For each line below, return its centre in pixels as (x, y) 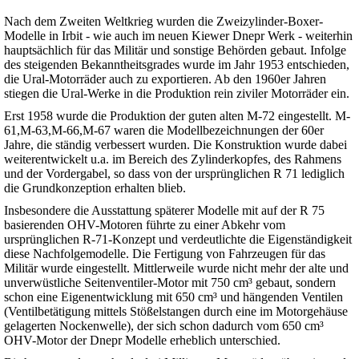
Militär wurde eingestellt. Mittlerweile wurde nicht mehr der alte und (176, 268)
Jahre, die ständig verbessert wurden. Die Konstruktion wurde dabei (175, 145)
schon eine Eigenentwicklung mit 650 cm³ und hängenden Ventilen (173, 297)
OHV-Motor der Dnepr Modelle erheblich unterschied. (142, 341)
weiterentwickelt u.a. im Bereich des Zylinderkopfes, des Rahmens (173, 159)
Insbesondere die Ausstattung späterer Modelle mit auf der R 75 (164, 211)
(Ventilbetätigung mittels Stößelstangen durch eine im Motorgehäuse (176, 312)
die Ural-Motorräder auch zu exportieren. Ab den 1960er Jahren (165, 79)
